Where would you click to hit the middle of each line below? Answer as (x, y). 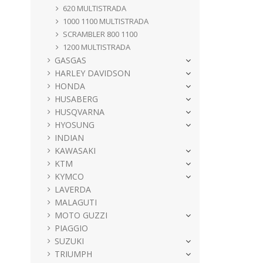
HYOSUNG (75, 124)
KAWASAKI (75, 150)
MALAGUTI (76, 202)
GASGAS (70, 60)
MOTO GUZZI (81, 215)
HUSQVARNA (80, 112)
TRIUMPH (73, 254)
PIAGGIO (71, 228)
